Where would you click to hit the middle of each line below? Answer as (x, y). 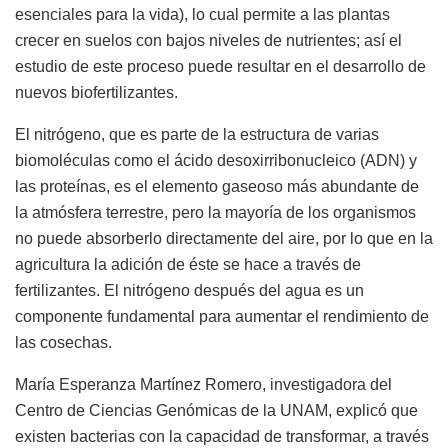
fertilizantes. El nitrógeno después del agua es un (189, 291)
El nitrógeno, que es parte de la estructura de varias (197, 135)
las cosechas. (63, 343)
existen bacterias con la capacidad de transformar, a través (222, 437)
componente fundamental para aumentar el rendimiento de (222, 317)
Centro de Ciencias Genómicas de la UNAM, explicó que (216, 411)
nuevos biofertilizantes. (96, 93)
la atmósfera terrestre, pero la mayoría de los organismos (215, 213)
